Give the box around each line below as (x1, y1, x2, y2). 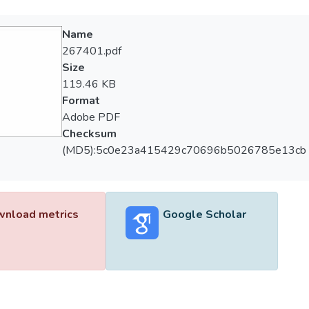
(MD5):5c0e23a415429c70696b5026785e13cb (61, 143, 306, 158)
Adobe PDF (61, 110, 120, 125)
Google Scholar (162, 207, 246, 222)
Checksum (61, 126, 117, 141)
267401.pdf (61, 43, 121, 59)
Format (61, 93, 100, 108)
